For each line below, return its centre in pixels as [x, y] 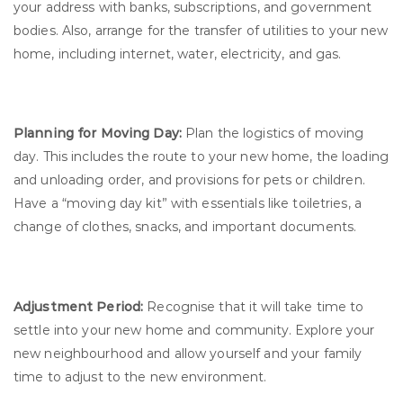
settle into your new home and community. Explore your [194, 330]
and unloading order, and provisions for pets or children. [189, 180]
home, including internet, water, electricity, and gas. [178, 54]
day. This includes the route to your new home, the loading [201, 157]
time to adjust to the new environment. [140, 376]
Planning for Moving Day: [98, 134]
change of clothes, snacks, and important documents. [185, 227]
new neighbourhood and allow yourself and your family [188, 353]
